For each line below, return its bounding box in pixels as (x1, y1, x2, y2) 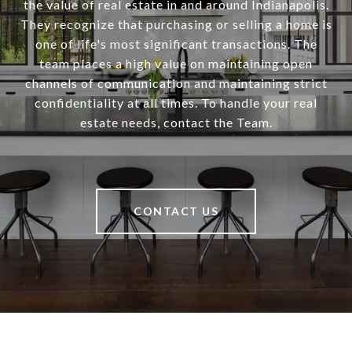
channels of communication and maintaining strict (24, 75, 328, 91)
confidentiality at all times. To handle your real (35, 95, 317, 111)
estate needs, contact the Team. (79, 115, 273, 130)
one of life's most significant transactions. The (35, 36, 317, 52)
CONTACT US (134, 204, 218, 218)
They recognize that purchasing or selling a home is (20, 16, 332, 32)
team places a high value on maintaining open (39, 56, 313, 71)
